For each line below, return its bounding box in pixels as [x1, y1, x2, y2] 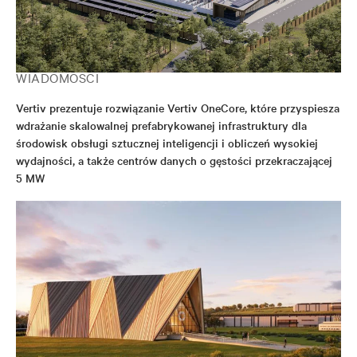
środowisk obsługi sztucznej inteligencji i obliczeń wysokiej [16, 135, 318, 151]
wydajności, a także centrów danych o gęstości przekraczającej [16, 152, 332, 168]
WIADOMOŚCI [16, 69, 99, 86]
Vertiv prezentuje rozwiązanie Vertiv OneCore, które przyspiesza [16, 100, 339, 116]
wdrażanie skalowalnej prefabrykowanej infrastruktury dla [16, 117, 307, 133]
